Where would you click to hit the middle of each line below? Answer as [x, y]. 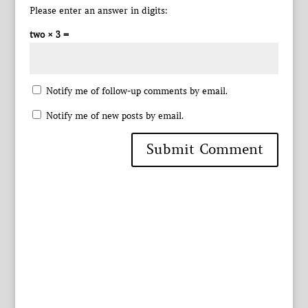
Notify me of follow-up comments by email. [136, 91]
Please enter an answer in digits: [98, 10]
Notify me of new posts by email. [114, 115]
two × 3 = [49, 34]
